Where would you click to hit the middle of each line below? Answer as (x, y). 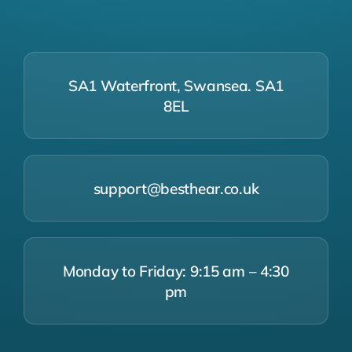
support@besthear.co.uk (176, 188)
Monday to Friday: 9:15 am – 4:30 (176, 271)
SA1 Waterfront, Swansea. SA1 (176, 85)
